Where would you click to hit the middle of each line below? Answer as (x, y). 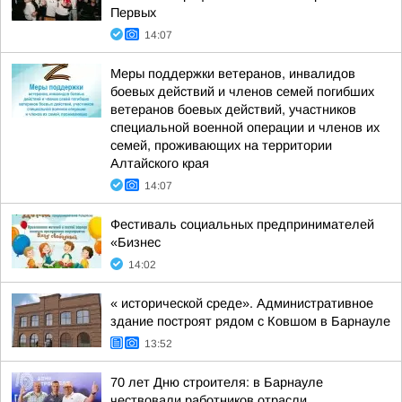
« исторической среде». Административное (242, 303)
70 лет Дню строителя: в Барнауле (217, 382)
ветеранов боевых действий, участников (233, 109)
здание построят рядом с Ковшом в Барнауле (250, 321)
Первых (133, 13)
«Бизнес (135, 242)
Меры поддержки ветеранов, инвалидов (233, 74)
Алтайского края (160, 163)
